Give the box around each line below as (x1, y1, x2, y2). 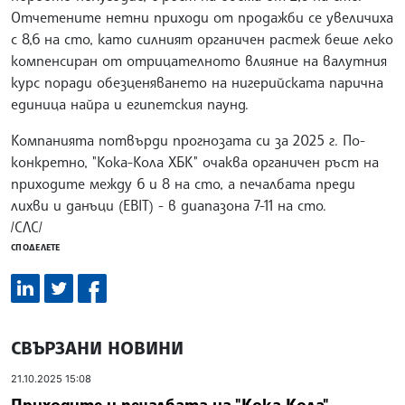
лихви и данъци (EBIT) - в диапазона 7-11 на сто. (11, 196, 326, 215)
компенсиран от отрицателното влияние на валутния (11, 52, 387, 71)
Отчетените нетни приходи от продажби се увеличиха (11, 8, 393, 27)
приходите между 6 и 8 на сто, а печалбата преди (11, 174, 355, 193)
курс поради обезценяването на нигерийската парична (11, 73, 383, 92)
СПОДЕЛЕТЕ (11, 241, 61, 253)
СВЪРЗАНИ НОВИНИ (11, 336, 184, 360)
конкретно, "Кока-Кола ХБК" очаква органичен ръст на (11, 153, 379, 172)
